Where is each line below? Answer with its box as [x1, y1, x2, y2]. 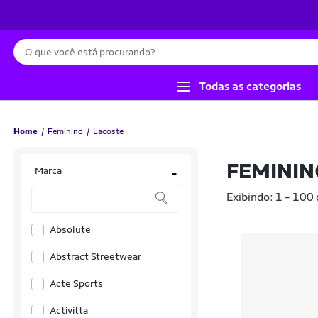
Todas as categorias [199, 79, 302, 93]
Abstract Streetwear [50, 251, 141, 262]
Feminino [48, 126, 83, 136]
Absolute [50, 224, 91, 235]
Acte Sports [50, 278, 103, 289]
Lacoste [93, 126, 124, 136]
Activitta [50, 305, 88, 316]
